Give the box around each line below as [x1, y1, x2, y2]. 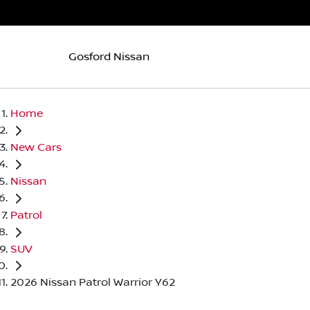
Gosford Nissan [69, 50, 149, 63]
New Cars [10, 140, 62, 154]
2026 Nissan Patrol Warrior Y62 [10, 276, 175, 289]
